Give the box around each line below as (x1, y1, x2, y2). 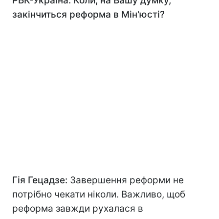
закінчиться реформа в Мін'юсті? (12, 9, 165, 21)
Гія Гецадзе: (12, 175, 70, 186)
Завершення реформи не (70, 175, 184, 186)
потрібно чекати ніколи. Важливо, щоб (12, 189, 185, 200)
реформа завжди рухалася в (12, 203, 143, 215)
